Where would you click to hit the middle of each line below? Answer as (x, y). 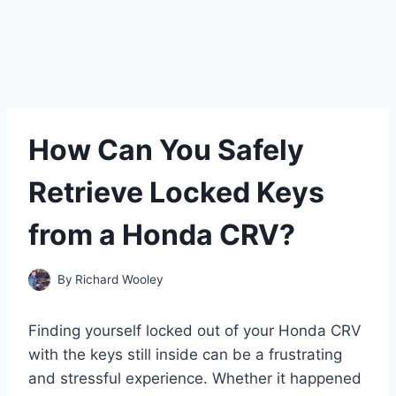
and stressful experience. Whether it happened (195, 378)
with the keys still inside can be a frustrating (185, 354)
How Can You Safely (166, 150)
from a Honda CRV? (162, 235)
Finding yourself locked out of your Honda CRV (195, 330)
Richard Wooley (120, 279)
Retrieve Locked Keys (176, 192)
